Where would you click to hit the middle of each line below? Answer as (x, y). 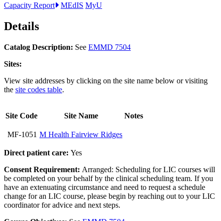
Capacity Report (29, 5)
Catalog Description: (39, 47)
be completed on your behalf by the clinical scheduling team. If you (109, 178)
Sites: (14, 64)
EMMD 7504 (110, 47)
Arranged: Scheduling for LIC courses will (148, 169)
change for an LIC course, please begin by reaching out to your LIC (110, 196)
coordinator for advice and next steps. (64, 205)
